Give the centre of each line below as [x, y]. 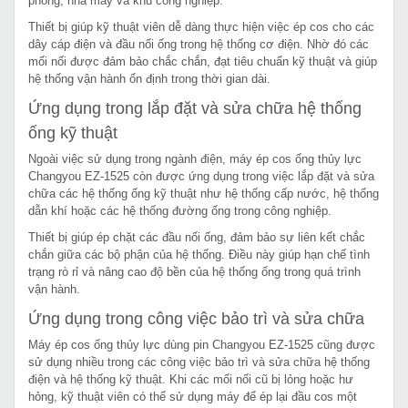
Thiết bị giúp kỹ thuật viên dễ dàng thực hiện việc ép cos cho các [201, 26]
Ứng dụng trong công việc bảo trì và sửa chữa [196, 318]
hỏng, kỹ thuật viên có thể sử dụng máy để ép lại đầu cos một [193, 396]
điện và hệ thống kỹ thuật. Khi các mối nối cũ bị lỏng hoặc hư [191, 379]
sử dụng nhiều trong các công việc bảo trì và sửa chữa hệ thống [199, 362]
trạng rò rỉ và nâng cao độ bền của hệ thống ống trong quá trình [194, 271]
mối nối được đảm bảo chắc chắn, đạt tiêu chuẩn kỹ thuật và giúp [203, 61]
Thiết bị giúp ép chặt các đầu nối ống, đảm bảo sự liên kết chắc [197, 237]
